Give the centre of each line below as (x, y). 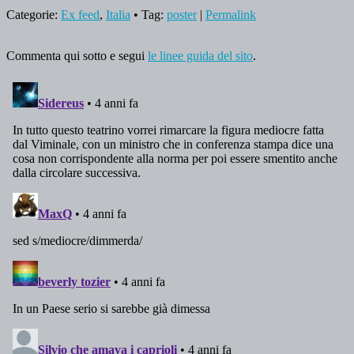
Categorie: (34, 14)
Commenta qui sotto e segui (77, 55)
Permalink (231, 14)
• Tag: (149, 14)
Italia (118, 14)
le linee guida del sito (200, 55)
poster (182, 14)
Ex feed (80, 14)
